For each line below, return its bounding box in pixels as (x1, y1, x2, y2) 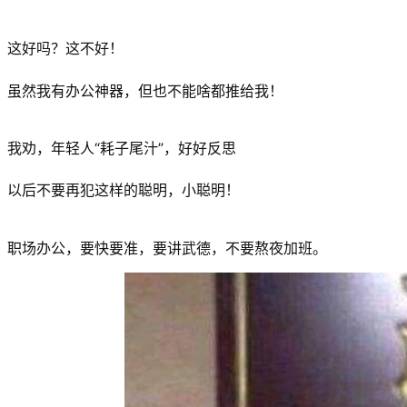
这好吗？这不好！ (7, 39, 124, 58)
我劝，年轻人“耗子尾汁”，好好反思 (7, 138, 236, 157)
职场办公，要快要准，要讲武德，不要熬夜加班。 (7, 238, 327, 257)
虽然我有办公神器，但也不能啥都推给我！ (7, 81, 283, 100)
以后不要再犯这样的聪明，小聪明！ (7, 181, 240, 200)
